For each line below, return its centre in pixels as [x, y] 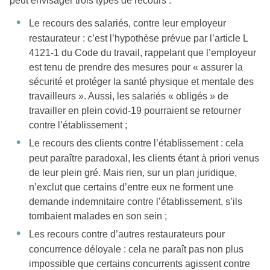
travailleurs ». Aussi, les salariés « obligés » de [129, 96]
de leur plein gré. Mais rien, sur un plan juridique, [133, 173]
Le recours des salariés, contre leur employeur [127, 24]
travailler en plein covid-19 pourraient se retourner [135, 111]
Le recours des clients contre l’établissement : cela [136, 143]
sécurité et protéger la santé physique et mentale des [141, 82]
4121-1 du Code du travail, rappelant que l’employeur [143, 53]
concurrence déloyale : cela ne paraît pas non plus [136, 250]
